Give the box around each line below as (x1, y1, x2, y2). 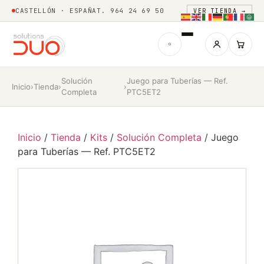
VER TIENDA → (193, 6, 246, 15)
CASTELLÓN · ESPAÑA (15, 6, 97, 15)
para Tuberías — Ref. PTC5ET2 (18, 146, 156, 157)
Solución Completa (117, 131, 202, 143)
